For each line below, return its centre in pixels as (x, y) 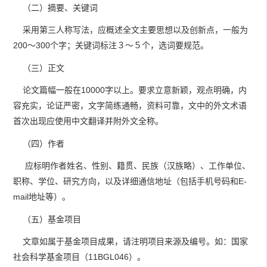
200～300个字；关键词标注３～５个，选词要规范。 (111, 46)
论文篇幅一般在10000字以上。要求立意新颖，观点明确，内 (130, 90)
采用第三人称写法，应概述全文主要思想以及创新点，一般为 (131, 30)
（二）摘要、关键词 (55, 7)
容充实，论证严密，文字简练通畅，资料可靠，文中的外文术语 (130, 106)
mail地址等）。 (42, 197)
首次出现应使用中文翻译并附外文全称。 (88, 121)
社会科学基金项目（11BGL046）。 (79, 257)
